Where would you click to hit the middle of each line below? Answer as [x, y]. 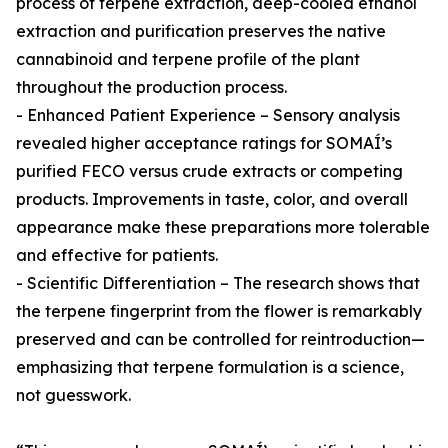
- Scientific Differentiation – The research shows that [218, 283]
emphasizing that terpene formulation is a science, [210, 367]
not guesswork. [73, 395]
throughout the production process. [151, 87]
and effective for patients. [117, 255]
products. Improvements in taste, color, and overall [212, 199]
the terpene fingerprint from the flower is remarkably [219, 311]
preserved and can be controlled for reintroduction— [220, 339]
